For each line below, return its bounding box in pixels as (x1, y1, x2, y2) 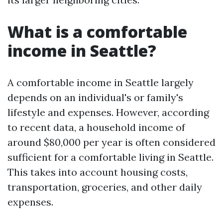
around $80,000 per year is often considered (7, 136, 216, 148)
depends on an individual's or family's (7, 91, 183, 104)
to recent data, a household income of (7, 121, 185, 133)
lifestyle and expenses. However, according (7, 106, 209, 118)
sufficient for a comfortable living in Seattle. (7, 151, 214, 163)
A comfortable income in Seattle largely (7, 76, 194, 89)
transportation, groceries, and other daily (7, 181, 202, 193)
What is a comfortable (7, 21, 187, 42)
